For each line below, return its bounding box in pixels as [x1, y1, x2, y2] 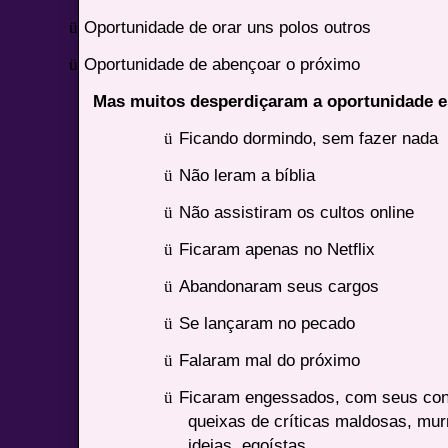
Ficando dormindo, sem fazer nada [179, 127, 439, 148]
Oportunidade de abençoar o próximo [84, 53, 361, 74]
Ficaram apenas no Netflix [179, 238, 376, 259]
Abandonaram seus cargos [179, 275, 380, 296]
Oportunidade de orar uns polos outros [84, 16, 372, 37]
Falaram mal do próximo [179, 349, 361, 370]
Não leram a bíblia [179, 164, 316, 185]
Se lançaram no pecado [179, 312, 356, 333]
